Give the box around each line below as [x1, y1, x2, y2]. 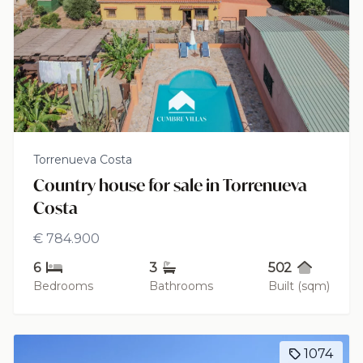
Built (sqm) [268, 278, 330, 293]
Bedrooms [33, 278, 93, 293]
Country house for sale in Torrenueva [33, 173, 307, 196]
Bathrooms [148, 278, 213, 293]
